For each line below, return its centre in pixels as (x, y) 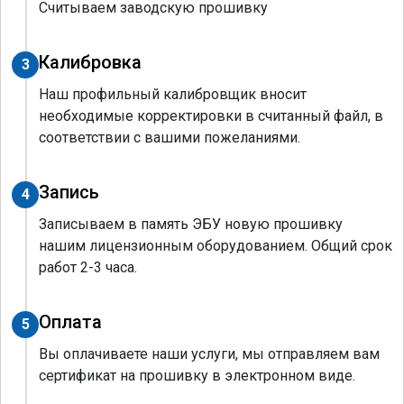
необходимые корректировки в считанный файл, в (211, 115)
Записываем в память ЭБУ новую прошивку (191, 224)
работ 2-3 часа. (88, 267)
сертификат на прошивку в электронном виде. (197, 375)
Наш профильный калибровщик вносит (173, 94)
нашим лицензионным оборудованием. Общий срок (216, 245)
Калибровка (90, 62)
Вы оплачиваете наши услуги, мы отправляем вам (209, 353)
